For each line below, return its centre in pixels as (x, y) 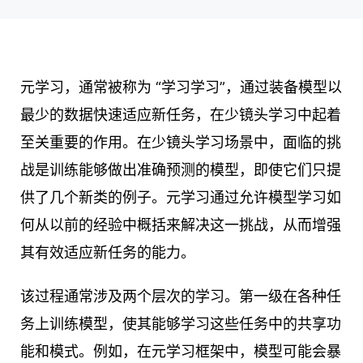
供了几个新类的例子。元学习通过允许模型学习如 (181, 198)
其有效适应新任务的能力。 (108, 253)
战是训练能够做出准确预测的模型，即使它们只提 (181, 170)
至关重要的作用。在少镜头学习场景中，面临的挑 (181, 143)
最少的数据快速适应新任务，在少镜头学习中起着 (181, 115)
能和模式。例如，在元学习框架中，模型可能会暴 (181, 352)
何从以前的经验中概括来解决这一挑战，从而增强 (181, 225)
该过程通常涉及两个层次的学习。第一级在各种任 (181, 297)
